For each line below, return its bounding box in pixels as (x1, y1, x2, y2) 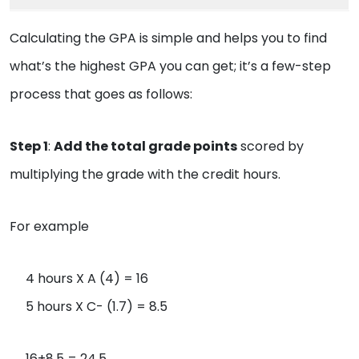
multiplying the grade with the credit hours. (10, 165, 284, 184)
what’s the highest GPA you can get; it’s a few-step (10, 57, 331, 76)
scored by (237, 137, 304, 156)
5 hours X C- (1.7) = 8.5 (10, 297, 167, 317)
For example (10, 217, 92, 236)
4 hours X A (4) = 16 (10, 269, 148, 288)
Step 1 (10, 137, 48, 156)
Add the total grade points (54, 137, 237, 156)
